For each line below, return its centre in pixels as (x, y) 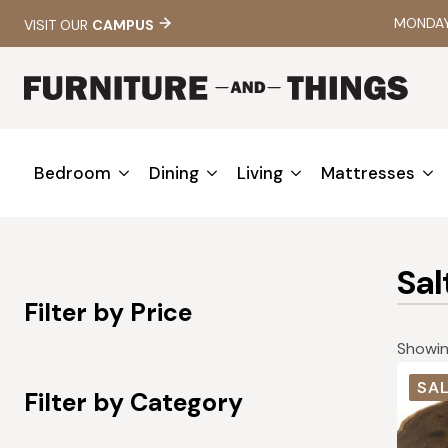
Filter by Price (108, 313)
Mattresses (368, 172)
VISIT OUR (58, 24)
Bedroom (72, 172)
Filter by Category (133, 403)
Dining (174, 172)
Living (260, 172)
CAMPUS (123, 24)
